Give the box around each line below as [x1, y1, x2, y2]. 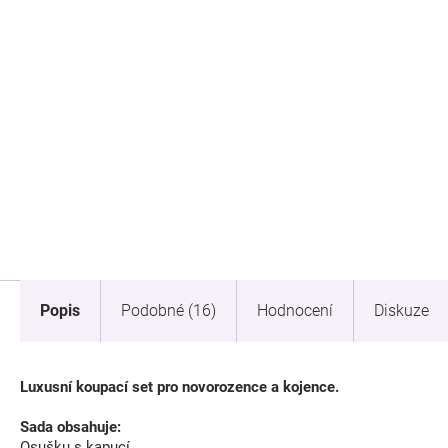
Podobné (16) [121, 301, 216, 320]
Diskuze [374, 301, 429, 320]
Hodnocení [257, 301, 333, 320]
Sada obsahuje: [20, 418, 121, 436]
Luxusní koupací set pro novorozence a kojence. [20, 378, 339, 396]
